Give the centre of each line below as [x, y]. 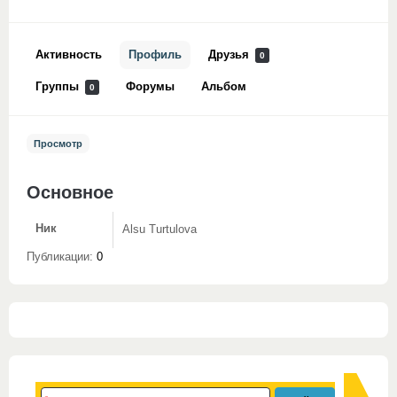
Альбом [224, 87]
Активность [69, 55]
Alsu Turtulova [160, 230]
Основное [70, 191]
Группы [59, 87]
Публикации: [62, 257]
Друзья [230, 55]
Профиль [155, 55]
